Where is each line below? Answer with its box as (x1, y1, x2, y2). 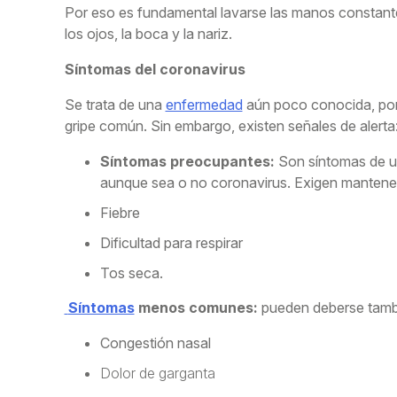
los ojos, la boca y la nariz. (64, 25, 232, 43)
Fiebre (99, 204, 140, 222)
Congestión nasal (99, 334, 211, 353)
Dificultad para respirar (99, 234, 243, 253)
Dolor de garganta (99, 364, 215, 383)
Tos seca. (99, 264, 163, 283)
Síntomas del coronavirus (64, 60, 245, 79)
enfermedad (165, 96, 243, 114)
